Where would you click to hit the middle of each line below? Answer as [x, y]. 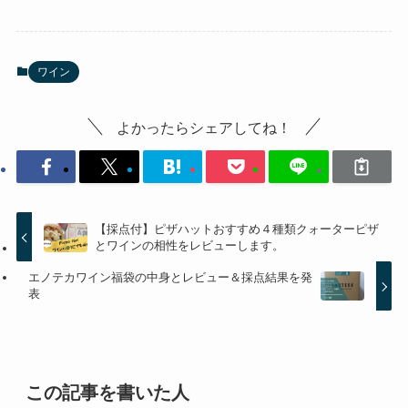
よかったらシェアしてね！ [204, 127]
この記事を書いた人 [107, 393]
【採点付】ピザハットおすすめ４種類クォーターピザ [237, 229]
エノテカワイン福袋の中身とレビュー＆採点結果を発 [171, 278]
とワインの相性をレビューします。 [190, 245]
